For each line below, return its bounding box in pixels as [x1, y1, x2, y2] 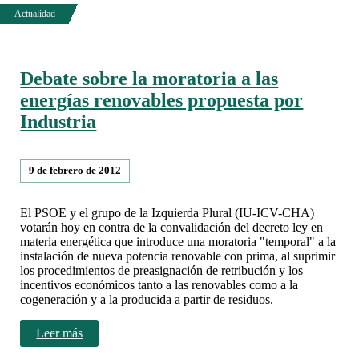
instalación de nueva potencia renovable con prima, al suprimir [20, 248, 336, 263]
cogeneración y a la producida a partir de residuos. [20, 292, 274, 306]
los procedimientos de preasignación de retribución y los [20, 263, 304, 277]
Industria [20, 111, 97, 132]
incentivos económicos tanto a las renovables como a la [20, 277, 299, 292]
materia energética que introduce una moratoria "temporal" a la [20, 234, 337, 248]
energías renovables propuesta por [20, 89, 304, 111]
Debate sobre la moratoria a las [20, 67, 279, 89]
